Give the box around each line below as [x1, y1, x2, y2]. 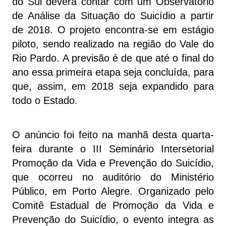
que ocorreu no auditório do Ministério [12, 171, 214, 183]
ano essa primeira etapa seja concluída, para [12, 66, 214, 78]
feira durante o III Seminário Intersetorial [12, 143, 214, 154]
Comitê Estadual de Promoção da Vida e [12, 199, 214, 211]
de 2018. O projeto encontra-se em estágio [12, 24, 214, 35]
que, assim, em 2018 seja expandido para [12, 80, 214, 92]
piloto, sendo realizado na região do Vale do [12, 38, 214, 49]
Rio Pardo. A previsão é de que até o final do [12, 52, 214, 64]
